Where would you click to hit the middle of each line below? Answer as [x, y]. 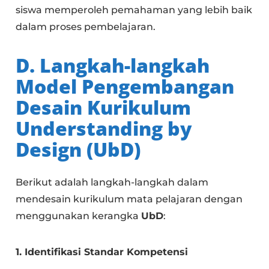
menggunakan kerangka [79, 216]
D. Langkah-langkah [113, 65]
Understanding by [104, 128]
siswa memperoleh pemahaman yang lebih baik [134, 10]
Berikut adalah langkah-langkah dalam [112, 182]
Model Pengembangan [125, 86]
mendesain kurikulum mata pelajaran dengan [129, 199]
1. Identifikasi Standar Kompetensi [102, 252]
